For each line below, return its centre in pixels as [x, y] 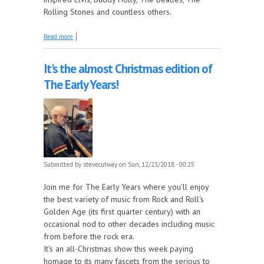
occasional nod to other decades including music [129, 224]
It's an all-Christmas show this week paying [118, 248]
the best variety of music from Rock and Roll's [124, 199]
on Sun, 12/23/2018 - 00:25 [156, 164]
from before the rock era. [89, 236]
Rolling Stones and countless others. [108, 11]
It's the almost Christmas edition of [128, 68]
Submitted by [63, 164]
